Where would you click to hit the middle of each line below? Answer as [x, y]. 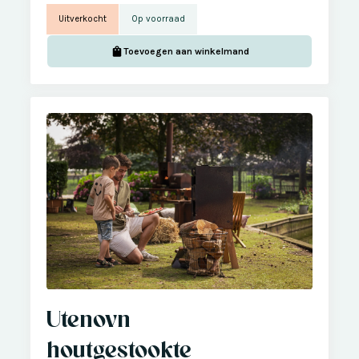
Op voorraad [158, 18]
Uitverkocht [83, 18]
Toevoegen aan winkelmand [186, 51]
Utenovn [89, 318]
